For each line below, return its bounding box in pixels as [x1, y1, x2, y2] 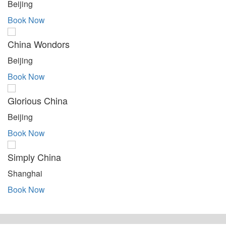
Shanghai [8, 167, 46, 179]
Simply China [8, 150, 61, 163]
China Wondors [8, 37, 70, 50]
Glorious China [8, 93, 68, 107]
